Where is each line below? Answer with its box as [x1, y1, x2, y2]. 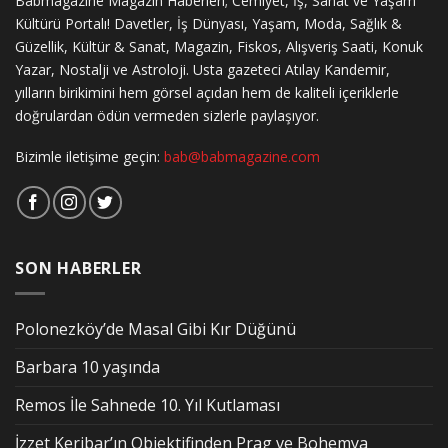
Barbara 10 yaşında [15, 355, 160, 378]
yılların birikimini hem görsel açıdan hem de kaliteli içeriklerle [15, 82, 399, 102]
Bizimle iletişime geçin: [15, 146, 164, 166]
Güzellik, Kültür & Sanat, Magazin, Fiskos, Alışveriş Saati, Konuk [15, 36, 423, 56]
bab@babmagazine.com [164, 146, 320, 166]
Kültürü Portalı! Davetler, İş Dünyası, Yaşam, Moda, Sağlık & [15, 13, 402, 33]
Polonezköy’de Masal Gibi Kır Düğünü [15, 317, 296, 340]
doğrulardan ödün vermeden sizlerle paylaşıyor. [15, 105, 319, 125]
